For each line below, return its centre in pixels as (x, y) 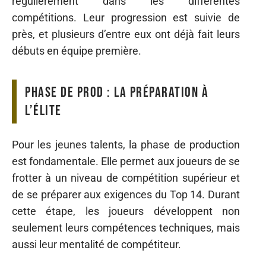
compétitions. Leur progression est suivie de (126, 17)
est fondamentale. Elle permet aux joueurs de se (126, 161)
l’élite (43, 110)
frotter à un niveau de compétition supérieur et (126, 178)
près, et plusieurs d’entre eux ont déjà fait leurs (126, 34)
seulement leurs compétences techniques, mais (126, 228)
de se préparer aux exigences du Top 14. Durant (126, 195)
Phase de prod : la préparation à (117, 92)
